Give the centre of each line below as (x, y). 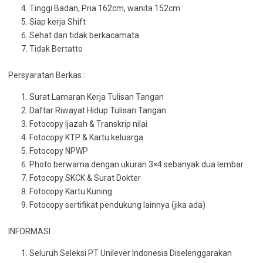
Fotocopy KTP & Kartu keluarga (86, 137)
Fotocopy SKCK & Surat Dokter (85, 178)
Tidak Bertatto (56, 49)
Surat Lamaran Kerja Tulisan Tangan (97, 97)
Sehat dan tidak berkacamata (84, 35)
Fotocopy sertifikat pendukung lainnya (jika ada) (117, 205)
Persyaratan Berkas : (47, 75)
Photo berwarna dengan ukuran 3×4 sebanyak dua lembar (136, 164)
